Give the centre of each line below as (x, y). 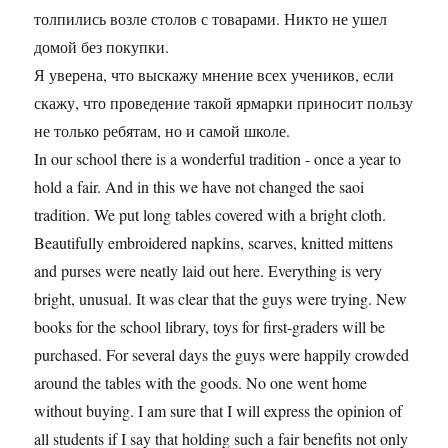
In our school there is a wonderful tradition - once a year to (218, 158)
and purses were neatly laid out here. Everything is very (208, 270)
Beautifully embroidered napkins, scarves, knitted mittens (214, 242)
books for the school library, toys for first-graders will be (210, 326)
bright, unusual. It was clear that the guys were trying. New (221, 298)
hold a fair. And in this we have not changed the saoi (199, 186)
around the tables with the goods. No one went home (201, 382)
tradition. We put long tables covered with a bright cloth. (210, 214)
